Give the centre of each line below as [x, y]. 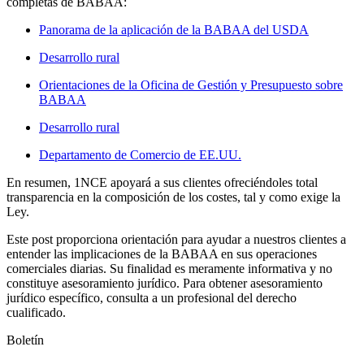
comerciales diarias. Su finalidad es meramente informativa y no [169, 268]
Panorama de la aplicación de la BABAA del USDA [174, 29]
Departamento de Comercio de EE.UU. [140, 154]
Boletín [25, 340]
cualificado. [36, 312]
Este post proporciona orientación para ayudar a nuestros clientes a [176, 239]
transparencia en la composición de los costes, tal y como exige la [173, 197]
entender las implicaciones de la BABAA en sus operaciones [162, 253]
